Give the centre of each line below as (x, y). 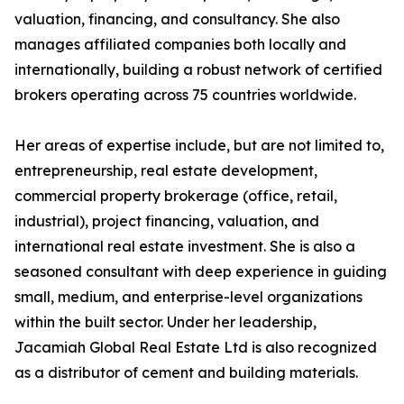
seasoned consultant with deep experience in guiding (201, 272)
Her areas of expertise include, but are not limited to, (199, 146)
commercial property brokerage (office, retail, (176, 196)
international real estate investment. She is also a (185, 247)
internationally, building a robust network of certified (198, 70)
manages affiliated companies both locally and (180, 45)
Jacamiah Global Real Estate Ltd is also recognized (196, 348)
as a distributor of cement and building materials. (186, 373)
